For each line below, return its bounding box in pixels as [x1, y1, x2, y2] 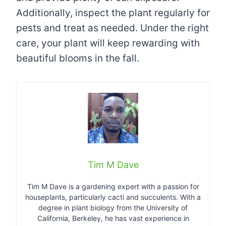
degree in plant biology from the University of [38, 203, 188, 212]
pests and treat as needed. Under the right [16, 22, 209, 34]
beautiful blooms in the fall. [16, 52, 139, 64]
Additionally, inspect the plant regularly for [16, 7, 210, 19]
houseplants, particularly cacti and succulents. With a [25, 192, 201, 201]
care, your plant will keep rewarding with [16, 37, 200, 49]
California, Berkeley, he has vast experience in [37, 213, 189, 222]
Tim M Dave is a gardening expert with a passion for [27, 182, 199, 191]
